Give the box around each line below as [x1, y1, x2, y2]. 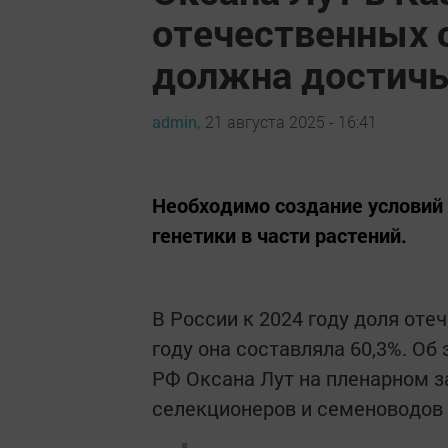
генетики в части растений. [152, 222, 407, 248]
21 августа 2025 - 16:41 [205, 110, 377, 132]
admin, [152, 110, 200, 132]
